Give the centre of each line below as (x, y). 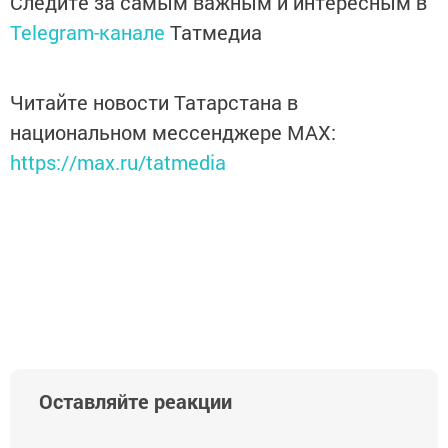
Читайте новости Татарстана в (154, 102)
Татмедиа (216, 32)
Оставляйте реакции (135, 401)
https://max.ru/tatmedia (118, 162)
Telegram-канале (87, 32)
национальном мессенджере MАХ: (173, 132)
